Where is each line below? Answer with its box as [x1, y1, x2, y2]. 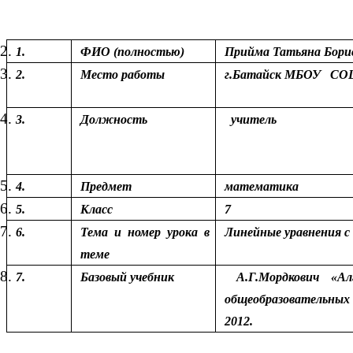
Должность [80, 112, 210, 126]
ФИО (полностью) [80, 44, 184, 58]
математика [224, 179, 305, 193]
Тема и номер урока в [80, 225, 210, 239]
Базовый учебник [80, 269, 174, 284]
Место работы [80, 67, 165, 81]
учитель [224, 112, 327, 126]
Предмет [80, 179, 132, 193]
